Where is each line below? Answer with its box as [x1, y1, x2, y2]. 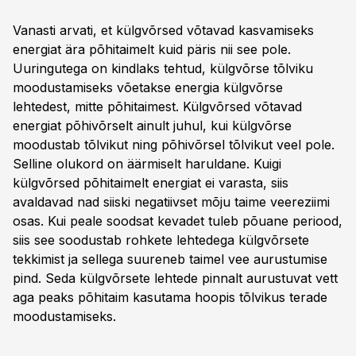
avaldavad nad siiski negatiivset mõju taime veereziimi [13, 194, 330, 210]
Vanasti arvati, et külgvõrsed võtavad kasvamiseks [13, 22, 314, 38]
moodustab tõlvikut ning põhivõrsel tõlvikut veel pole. [13, 137, 335, 153]
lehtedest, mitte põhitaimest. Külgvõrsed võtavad [13, 99, 302, 114]
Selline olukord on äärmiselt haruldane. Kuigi [13, 156, 281, 172]
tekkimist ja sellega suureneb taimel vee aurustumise [13, 251, 327, 267]
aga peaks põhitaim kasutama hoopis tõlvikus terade [13, 289, 327, 305]
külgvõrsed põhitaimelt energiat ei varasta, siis [13, 175, 288, 191]
